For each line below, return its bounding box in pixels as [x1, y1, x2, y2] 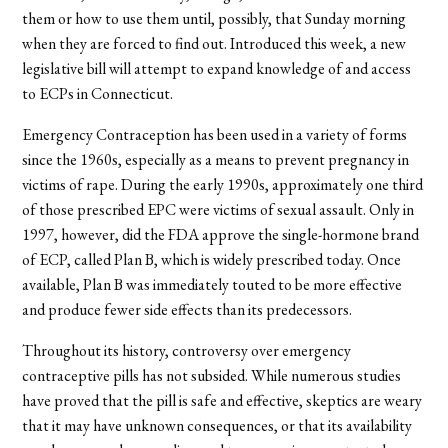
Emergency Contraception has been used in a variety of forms [22, 123, 408, 145]
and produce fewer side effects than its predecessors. [22, 298, 353, 320]
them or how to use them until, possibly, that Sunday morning [22, 7, 407, 29]
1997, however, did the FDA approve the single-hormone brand [22, 223, 420, 245]
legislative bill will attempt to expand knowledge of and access [22, 57, 412, 79]
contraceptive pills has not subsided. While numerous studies [22, 364, 402, 386]
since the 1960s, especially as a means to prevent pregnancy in [22, 148, 410, 170]
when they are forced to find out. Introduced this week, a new [22, 32, 407, 54]
